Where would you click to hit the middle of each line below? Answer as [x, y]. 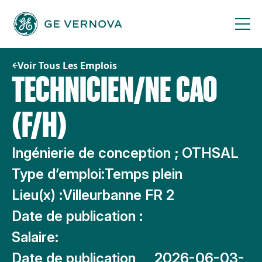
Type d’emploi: [58, 174]
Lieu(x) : [37, 195]
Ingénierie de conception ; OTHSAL [125, 153]
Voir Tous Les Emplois [67, 65]
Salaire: [35, 237]
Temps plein [144, 174]
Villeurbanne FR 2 [118, 195]
